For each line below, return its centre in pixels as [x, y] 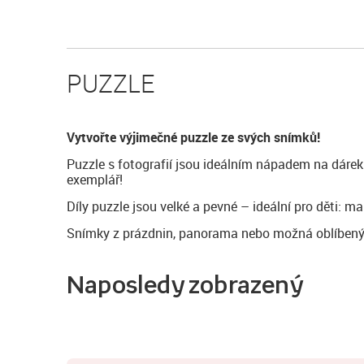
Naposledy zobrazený [185, 285]
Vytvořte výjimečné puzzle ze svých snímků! [193, 138]
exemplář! [95, 180]
